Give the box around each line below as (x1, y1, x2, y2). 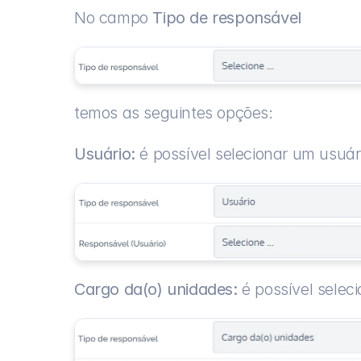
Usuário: (74, 143, 135, 164)
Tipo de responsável (152, 7, 301, 27)
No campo (74, 7, 153, 27)
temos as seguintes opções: (74, 102, 273, 122)
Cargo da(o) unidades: (74, 279, 238, 299)
